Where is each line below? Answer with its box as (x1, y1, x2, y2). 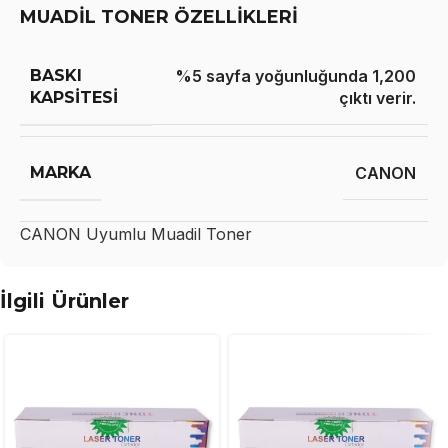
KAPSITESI (30, 87, 118, 107)
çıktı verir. (339, 88, 416, 109)
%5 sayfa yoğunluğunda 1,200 (175, 66, 416, 87)
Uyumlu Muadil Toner (81, 223, 252, 244)
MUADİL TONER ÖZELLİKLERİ (20, 5, 298, 28)
